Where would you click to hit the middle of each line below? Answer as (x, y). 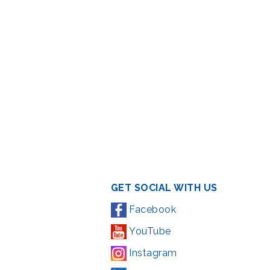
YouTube (149, 231)
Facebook (151, 209)
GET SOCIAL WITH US (164, 187)
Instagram (152, 253)
